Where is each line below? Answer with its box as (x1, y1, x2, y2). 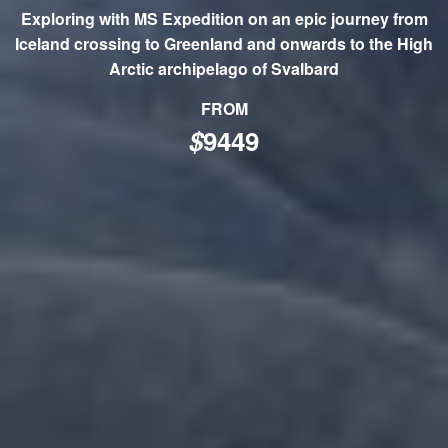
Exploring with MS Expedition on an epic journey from (20, 7, 428, 30)
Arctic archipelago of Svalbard (109, 57, 339, 80)
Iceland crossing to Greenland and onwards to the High (15, 32, 433, 55)
